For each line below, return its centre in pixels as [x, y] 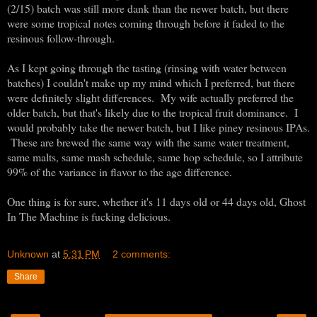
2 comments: [142, 254]
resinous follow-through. [61, 38]
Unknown [28, 254]
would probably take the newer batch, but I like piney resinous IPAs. [158, 127]
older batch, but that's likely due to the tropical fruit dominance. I [152, 112]
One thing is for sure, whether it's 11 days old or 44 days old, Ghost [156, 201]
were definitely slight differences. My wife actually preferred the [150, 97]
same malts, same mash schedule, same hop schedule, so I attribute [155, 156]
